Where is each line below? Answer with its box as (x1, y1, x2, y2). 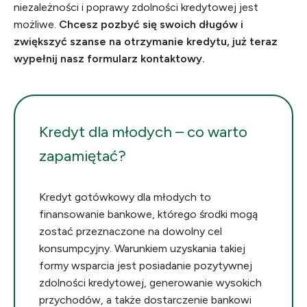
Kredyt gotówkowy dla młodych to (39, 191, 211, 204)
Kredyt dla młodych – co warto (39, 123, 247, 141)
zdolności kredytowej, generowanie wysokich (39, 276, 262, 289)
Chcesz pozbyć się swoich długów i (59, 18, 243, 31)
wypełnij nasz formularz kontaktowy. (14, 52, 205, 65)
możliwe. (14, 18, 59, 31)
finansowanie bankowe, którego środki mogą (39, 208, 258, 221)
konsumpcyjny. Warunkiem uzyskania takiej (39, 242, 245, 255)
